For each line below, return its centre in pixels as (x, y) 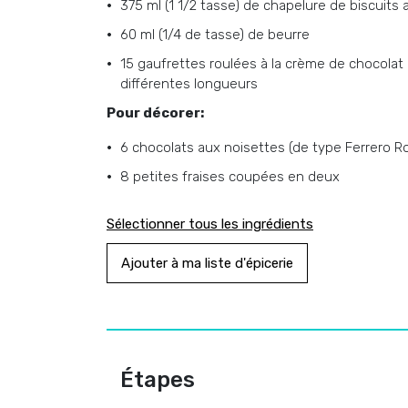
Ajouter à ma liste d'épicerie (207, 263)
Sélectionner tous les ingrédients (210, 224)
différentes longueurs (189, 84)
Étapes (158, 380)
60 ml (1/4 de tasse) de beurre (215, 35)
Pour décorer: (155, 113)
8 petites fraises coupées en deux (230, 177)
